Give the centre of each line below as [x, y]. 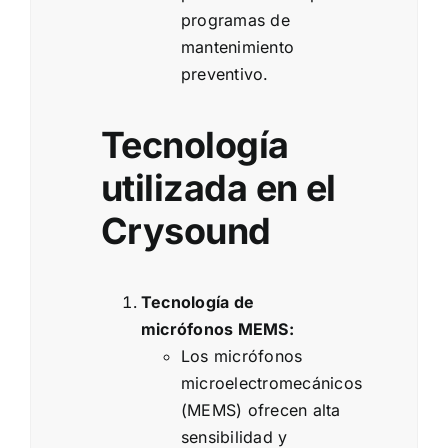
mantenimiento [238, 47]
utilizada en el [218, 188]
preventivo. [225, 74]
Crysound [186, 231]
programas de [235, 20]
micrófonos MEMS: [217, 329]
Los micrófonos [242, 356]
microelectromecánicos [272, 383]
